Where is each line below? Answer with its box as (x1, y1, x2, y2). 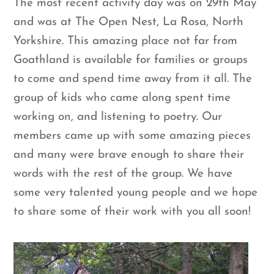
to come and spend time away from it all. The (13, 73, 253, 85)
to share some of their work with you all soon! (13, 206, 251, 218)
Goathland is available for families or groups (13, 54, 248, 66)
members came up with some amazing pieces (13, 130, 251, 142)
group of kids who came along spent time (13, 92, 231, 104)
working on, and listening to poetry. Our (13, 111, 223, 123)
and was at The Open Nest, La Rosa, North (13, 16, 244, 28)
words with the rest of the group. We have (13, 168, 233, 180)
